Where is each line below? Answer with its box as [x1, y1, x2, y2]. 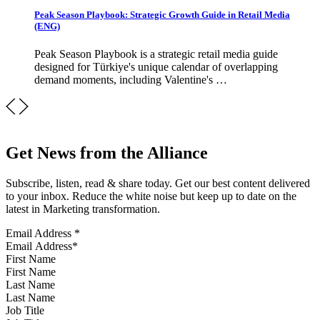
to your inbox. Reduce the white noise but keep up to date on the [6, 190, 296, 203]
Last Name [6, 279, 55, 291]
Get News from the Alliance [6, 144, 208, 163]
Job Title [6, 304, 44, 317]
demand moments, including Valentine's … [34, 74, 227, 86]
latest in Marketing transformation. [6, 203, 160, 216]
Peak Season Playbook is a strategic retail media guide [34, 48, 278, 61]
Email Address [6, 227, 74, 240]
